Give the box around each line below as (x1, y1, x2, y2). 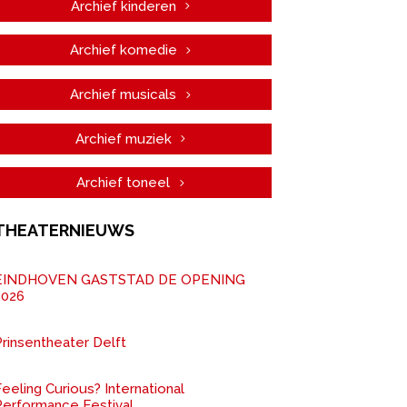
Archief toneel (76, 174, 171, 191)
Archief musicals (70, 85, 177, 103)
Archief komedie (69, 41, 177, 58)
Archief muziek (74, 130, 172, 147)
